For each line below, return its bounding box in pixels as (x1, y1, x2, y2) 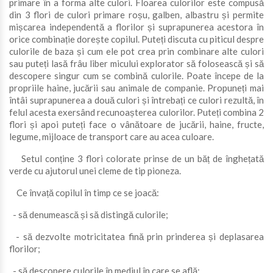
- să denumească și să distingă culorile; (9, 209, 168, 220)
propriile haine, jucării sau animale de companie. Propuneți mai (9, 82, 264, 93)
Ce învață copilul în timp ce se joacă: (9, 187, 159, 198)
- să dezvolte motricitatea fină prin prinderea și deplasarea (9, 231, 264, 242)
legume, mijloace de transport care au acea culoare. (9, 131, 218, 142)
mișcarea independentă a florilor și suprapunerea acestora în (9, 21, 264, 32)
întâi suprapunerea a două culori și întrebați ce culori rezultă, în (9, 94, 264, 105)
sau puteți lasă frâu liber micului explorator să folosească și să (9, 58, 264, 69)
